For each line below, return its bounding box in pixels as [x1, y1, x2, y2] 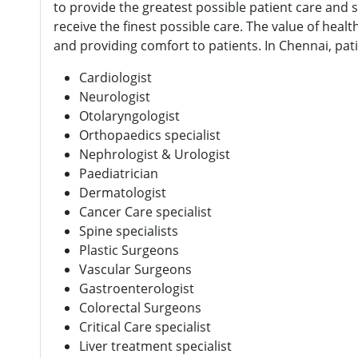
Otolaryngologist [79, 106, 180, 125]
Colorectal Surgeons [79, 298, 201, 316]
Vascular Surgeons [79, 260, 192, 278]
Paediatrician [79, 164, 158, 182]
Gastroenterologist [79, 279, 194, 297]
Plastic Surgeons [79, 241, 179, 259]
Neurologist [79, 87, 150, 105]
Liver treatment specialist [79, 336, 232, 355]
